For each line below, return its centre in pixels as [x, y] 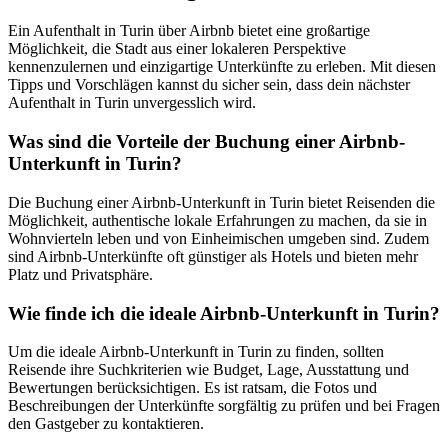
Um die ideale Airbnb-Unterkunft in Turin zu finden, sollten [196, 352]
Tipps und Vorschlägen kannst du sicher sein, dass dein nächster [209, 85]
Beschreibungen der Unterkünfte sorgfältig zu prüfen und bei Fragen [224, 406]
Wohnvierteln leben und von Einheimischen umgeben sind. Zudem [218, 238]
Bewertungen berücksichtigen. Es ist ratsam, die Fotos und [192, 388]
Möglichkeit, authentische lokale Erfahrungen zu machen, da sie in [217, 220]
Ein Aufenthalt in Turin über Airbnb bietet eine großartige [189, 31]
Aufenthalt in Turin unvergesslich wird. [132, 103]
